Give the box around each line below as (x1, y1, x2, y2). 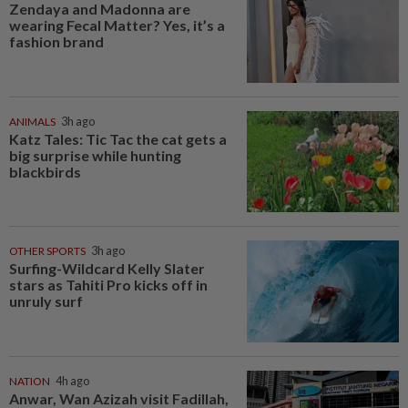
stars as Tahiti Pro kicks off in (9, 276, 208, 294)
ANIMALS (9, 114, 56, 128)
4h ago (56, 374, 89, 389)
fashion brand (9, 33, 104, 51)
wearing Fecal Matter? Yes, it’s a (9, 16, 225, 35)
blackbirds (9, 162, 81, 180)
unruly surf (9, 292, 83, 311)
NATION (9, 374, 50, 389)
